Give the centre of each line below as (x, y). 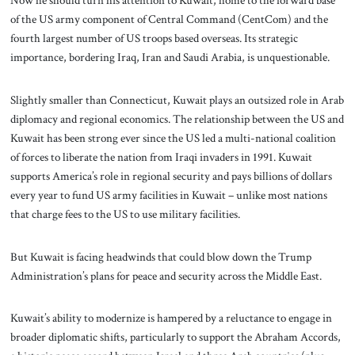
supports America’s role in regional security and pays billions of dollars (171, 176)
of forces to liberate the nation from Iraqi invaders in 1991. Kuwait (161, 157)
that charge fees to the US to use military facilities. (126, 214)
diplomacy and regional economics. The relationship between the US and (177, 118)
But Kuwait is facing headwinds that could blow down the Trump (160, 256)
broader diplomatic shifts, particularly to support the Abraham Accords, (175, 337)
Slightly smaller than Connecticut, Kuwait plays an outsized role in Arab (177, 99)
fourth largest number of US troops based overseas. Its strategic (154, 38)
